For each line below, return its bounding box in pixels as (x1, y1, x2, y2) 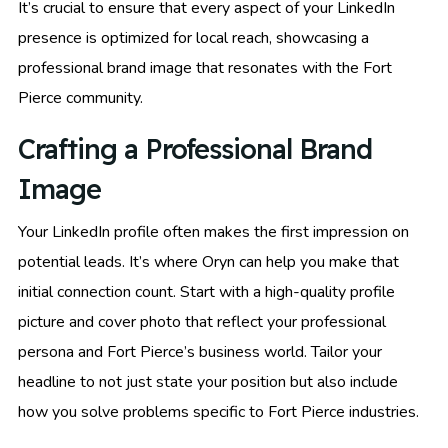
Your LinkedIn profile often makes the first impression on (18, 221, 409, 244)
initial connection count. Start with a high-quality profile (18, 281, 395, 304)
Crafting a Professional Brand (18, 132, 372, 167)
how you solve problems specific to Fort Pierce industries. (18, 401, 419, 424)
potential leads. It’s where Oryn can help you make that (18, 251, 399, 274)
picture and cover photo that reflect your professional (18, 311, 386, 334)
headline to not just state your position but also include (18, 371, 398, 394)
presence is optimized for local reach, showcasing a (18, 27, 369, 50)
